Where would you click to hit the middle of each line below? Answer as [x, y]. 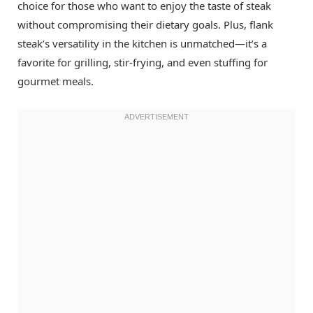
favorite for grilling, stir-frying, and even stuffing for [143, 62]
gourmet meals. [56, 81]
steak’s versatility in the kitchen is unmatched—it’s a [142, 43]
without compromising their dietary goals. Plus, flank [145, 24]
